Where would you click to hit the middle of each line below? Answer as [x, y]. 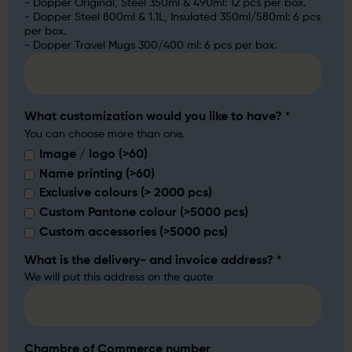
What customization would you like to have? [155, 117]
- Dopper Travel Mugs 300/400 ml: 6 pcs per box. [151, 45]
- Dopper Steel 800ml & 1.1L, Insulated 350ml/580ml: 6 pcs [173, 17]
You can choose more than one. [104, 134]
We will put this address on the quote [119, 278]
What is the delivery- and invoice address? [151, 260]
